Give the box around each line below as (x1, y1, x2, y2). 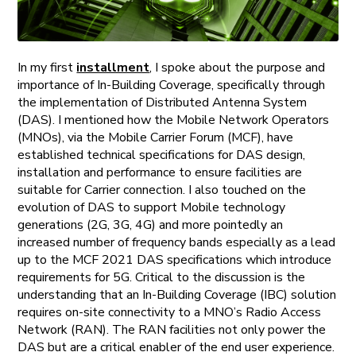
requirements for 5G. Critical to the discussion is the (17, 268, 306, 286)
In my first (17, 58, 77, 76)
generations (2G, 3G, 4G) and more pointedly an (17, 215, 284, 234)
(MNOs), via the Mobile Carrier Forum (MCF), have (17, 128, 294, 146)
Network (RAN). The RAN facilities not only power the (17, 320, 327, 339)
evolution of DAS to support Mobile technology (17, 198, 286, 216)
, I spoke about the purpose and (149, 58, 326, 76)
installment (76, 58, 150, 76)
